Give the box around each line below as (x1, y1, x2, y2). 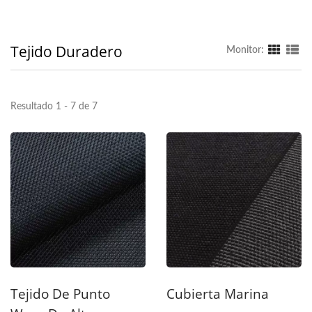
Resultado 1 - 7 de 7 (10, 102, 97, 112)
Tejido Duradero (10, 42, 123, 62)
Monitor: (226, 45, 264, 56)
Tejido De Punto (10, 285, 110, 304)
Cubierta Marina (166, 285, 269, 304)
